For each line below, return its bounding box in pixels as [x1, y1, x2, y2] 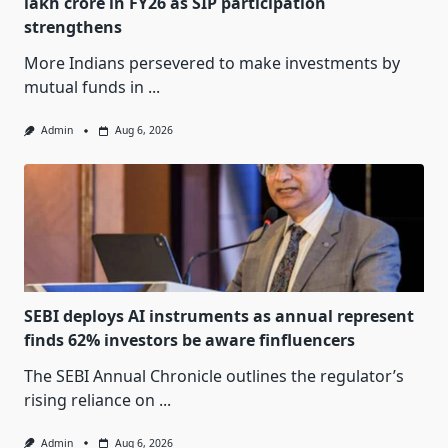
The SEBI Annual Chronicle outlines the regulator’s [24, 364, 404, 387]
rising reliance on [24, 388, 155, 411]
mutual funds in [24, 76, 144, 99]
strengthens [24, 16, 122, 39]
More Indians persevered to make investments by [24, 52, 400, 75]
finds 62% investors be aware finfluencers [24, 328, 355, 351]
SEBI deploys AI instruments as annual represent [24, 304, 414, 327]
